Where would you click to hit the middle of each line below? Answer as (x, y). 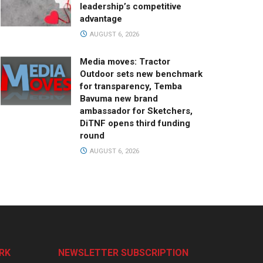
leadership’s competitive (131, 7)
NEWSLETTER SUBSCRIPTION (123, 253)
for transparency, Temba (131, 87)
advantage (101, 19)
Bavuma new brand (119, 99)
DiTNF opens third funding (135, 124)
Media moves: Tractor (125, 62)
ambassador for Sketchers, (136, 111)
